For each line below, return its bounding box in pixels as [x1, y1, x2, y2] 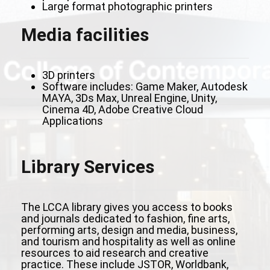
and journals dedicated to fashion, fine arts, [21, 212, 230, 225]
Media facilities [21, 24, 149, 45]
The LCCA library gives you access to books [21, 201, 233, 213]
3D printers [42, 69, 95, 81]
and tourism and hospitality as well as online [21, 235, 236, 248]
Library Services [21, 156, 154, 177]
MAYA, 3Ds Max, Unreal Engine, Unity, [42, 92, 217, 104]
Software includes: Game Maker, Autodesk [42, 80, 248, 93]
